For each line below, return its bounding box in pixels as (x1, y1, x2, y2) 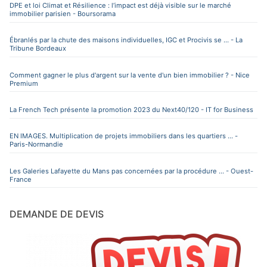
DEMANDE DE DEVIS (10, 208, 104, 221)
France (10, 175, 32, 184)
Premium (10, 79, 38, 88)
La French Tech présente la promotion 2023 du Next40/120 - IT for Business (10, 105, 253, 114)
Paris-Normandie (10, 140, 63, 149)
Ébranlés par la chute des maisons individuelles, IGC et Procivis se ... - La (10, 36, 243, 45)
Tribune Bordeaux (10, 44, 66, 53)
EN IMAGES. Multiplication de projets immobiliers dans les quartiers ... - (10, 132, 238, 141)
